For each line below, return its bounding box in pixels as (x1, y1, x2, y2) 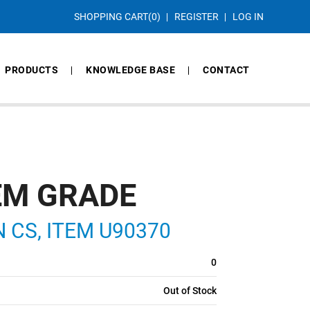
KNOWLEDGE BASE (86, 64, 176, 76)
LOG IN (232, 11, 264, 22)
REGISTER (174, 11, 219, 22)
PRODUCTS (5, 64, 59, 76)
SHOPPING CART (73, 11, 148, 22)
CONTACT (203, 64, 250, 76)
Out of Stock (163, 285, 217, 296)
